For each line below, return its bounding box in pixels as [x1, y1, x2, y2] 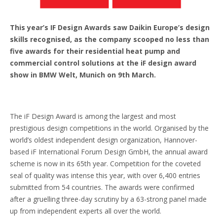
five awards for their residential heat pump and [10, 46, 180, 56]
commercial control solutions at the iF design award [10, 58, 196, 68]
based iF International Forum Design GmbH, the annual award [10, 147, 208, 156]
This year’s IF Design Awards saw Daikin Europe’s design [10, 22, 210, 32]
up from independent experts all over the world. [10, 206, 163, 216]
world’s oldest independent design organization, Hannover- [10, 135, 197, 145]
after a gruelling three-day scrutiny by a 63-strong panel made [10, 194, 207, 204]
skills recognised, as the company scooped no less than [10, 34, 209, 44]
